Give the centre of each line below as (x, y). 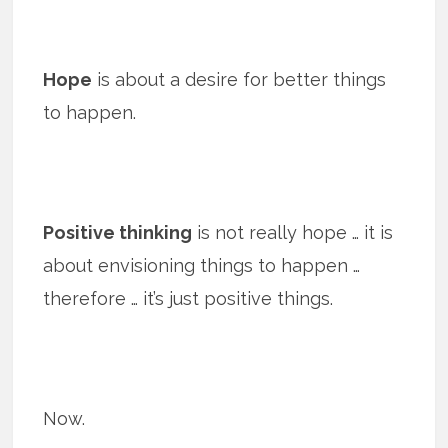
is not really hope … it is (293, 232)
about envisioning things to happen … (202, 265)
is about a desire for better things (239, 79)
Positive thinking (118, 232)
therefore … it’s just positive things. (188, 298)
